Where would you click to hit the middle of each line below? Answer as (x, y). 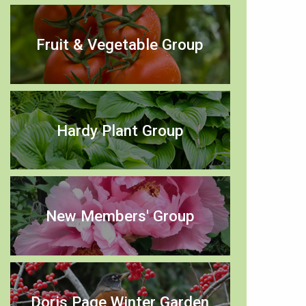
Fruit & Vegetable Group (120, 44)
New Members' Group (120, 216)
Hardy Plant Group (120, 130)
